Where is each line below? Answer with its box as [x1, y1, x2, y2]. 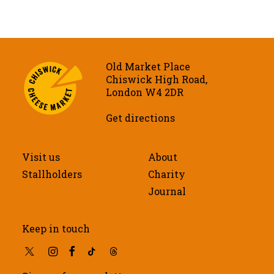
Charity [148, 168, 185, 180]
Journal [148, 185, 186, 198]
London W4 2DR [106, 86, 183, 98]
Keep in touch [22, 222, 90, 235]
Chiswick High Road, [106, 73, 207, 86]
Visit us [22, 150, 60, 163]
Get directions [106, 111, 175, 124]
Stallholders [22, 168, 82, 180]
